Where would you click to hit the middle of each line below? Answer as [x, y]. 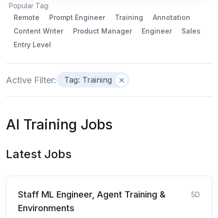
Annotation [172, 17]
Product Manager [102, 31]
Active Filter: [31, 80]
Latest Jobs [39, 154]
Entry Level [32, 44]
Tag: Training [88, 80]
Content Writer [38, 31]
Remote [27, 17]
